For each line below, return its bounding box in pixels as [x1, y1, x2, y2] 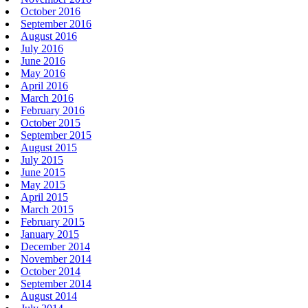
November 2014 [21, 252, 91, 265]
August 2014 [21, 289, 77, 302]
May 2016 [21, 67, 65, 79]
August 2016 [21, 30, 77, 42]
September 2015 [21, 129, 91, 141]
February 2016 [21, 104, 85, 116]
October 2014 [21, 265, 80, 277]
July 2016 [21, 42, 63, 54]
